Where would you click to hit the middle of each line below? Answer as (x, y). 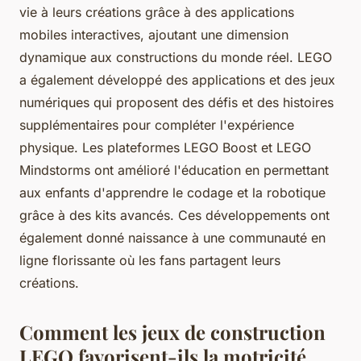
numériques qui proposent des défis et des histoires (176, 102)
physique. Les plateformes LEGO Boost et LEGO (165, 147)
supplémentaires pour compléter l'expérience (157, 124)
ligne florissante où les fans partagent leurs (150, 260)
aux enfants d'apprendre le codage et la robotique (172, 192)
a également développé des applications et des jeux (177, 79)
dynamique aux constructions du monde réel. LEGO (176, 57)
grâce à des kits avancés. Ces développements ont (174, 215)
